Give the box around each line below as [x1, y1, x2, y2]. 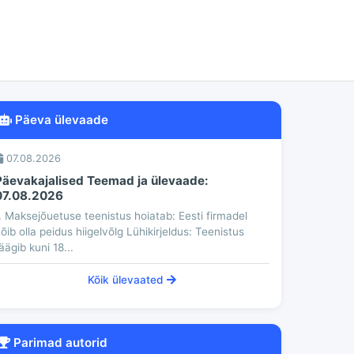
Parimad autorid [9, 335, 107, 350]
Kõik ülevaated [87, 273, 167, 286]
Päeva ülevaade [11, 112, 108, 127]
